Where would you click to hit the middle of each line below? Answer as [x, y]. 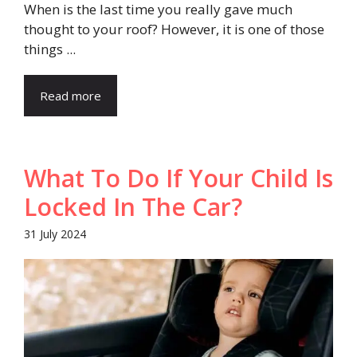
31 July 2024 [55, 233]
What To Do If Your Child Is [178, 178]
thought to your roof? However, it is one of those [174, 29]
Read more [71, 95]
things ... [50, 49]
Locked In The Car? [133, 206]
